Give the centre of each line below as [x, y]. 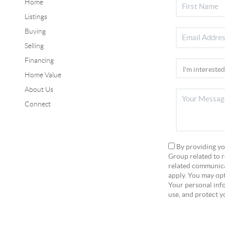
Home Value [43, 75]
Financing [39, 60]
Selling [34, 45]
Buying [35, 31]
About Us [39, 89]
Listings [36, 16]
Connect [37, 104]
